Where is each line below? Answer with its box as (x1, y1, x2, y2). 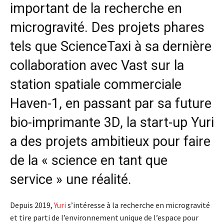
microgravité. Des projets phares (10, 19, 204, 36)
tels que (10, 38, 60, 55)
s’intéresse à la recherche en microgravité (66, 200, 210, 210)
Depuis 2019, (10, 200, 54, 210)
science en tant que (51, 152, 167, 169)
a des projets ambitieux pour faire (10, 133, 210, 150)
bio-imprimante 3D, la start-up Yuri (10, 114, 214, 131)
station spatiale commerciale (10, 76, 181, 93)
